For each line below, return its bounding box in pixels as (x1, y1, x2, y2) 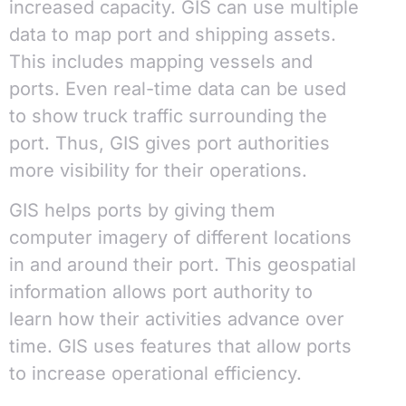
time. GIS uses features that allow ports (9, 335, 352, 358)
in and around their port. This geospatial (9, 254, 356, 276)
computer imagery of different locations (9, 227, 352, 249)
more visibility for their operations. (9, 159, 307, 181)
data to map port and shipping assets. (9, 23, 336, 45)
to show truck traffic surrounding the (9, 104, 327, 127)
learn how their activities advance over (9, 308, 344, 331)
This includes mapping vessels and (9, 50, 313, 72)
